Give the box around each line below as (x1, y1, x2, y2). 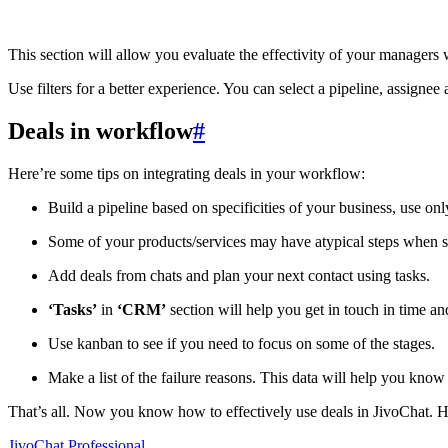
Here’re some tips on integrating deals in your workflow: (8, 164, 365, 182)
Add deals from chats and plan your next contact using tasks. (48, 266, 430, 284)
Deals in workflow (8, 117, 193, 144)
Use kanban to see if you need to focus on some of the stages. (48, 334, 435, 352)
